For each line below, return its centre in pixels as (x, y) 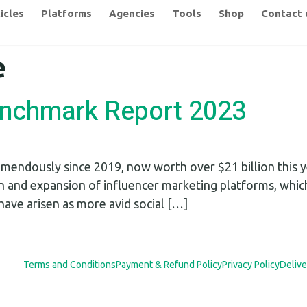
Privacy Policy (250, 264)
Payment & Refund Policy (169, 264)
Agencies (132, 13)
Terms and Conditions (69, 264)
